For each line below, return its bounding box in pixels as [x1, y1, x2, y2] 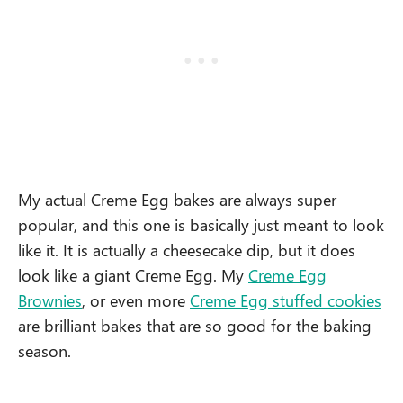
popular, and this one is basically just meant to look [18, 212, 384, 236]
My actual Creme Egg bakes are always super [18, 187, 336, 210]
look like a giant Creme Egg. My [18, 263, 248, 286]
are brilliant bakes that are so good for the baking [18, 313, 372, 336]
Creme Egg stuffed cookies [190, 288, 381, 311]
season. [18, 338, 76, 362]
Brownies [18, 288, 82, 311]
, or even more [82, 288, 190, 311]
